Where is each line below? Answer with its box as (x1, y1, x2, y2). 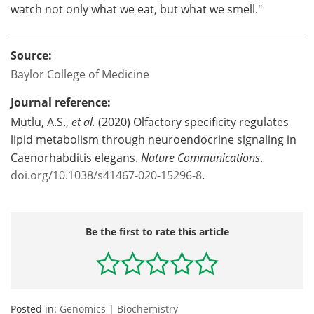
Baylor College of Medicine (11, 67, 149, 82)
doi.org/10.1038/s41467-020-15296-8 (11, 168, 202, 183)
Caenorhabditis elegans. (11, 150, 141, 165)
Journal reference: (11, 95, 111, 110)
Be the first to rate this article (85, 225, 229, 238)
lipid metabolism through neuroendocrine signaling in (11, 132, 296, 147)
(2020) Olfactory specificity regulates (95, 114, 289, 130)
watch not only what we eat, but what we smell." (11, 1, 262, 17)
